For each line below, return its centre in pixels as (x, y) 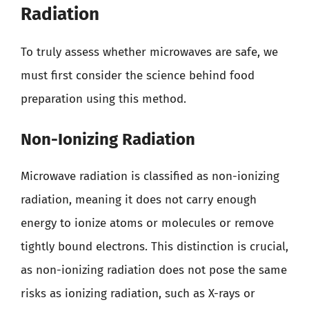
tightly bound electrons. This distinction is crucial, (154, 247)
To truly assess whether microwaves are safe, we (149, 52)
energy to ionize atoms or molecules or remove (147, 223)
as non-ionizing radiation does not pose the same (154, 270)
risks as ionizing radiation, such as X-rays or (138, 293)
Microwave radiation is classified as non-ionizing (150, 176)
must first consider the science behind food (138, 75)
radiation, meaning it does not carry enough (139, 200)
